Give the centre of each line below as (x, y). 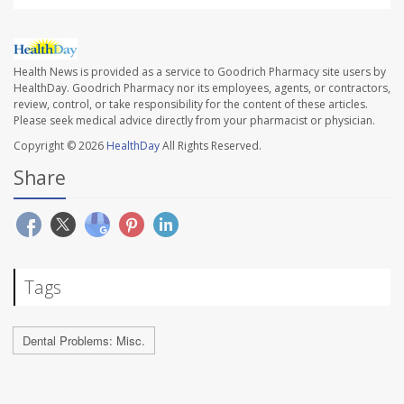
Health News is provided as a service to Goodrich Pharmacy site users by (200, 71)
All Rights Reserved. (211, 145)
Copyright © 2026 (60, 145)
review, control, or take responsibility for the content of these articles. (191, 104)
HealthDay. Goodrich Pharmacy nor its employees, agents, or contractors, (202, 87)
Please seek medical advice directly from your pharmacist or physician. (194, 120)
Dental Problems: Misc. (84, 340)
